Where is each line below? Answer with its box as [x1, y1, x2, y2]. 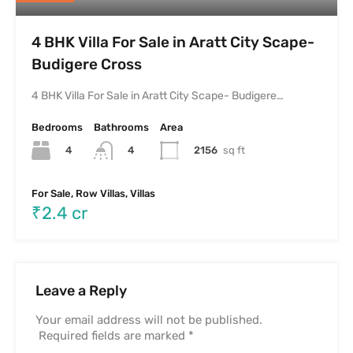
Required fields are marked [39, 328, 188, 343]
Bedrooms [32, 121, 83, 133]
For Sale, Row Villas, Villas [32, 187, 155, 199]
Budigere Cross [32, 54, 142, 73]
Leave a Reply [35, 281, 127, 299]
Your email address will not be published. [35, 312, 262, 327]
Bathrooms [94, 121, 149, 133]
